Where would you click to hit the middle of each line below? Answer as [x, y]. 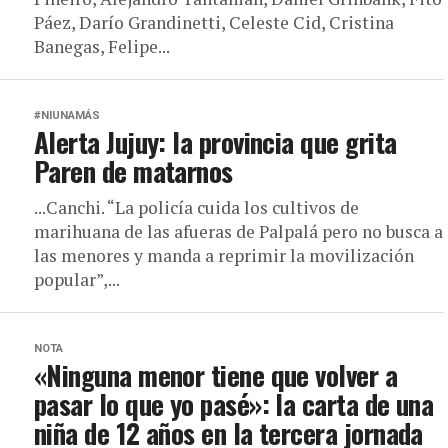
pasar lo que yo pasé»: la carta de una [234, 404]
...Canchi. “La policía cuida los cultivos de [196, 207]
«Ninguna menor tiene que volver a [216, 375]
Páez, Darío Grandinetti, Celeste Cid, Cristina [214, 22]
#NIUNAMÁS [67, 115]
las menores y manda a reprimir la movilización [224, 255]
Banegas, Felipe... [102, 46]
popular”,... [77, 279]
